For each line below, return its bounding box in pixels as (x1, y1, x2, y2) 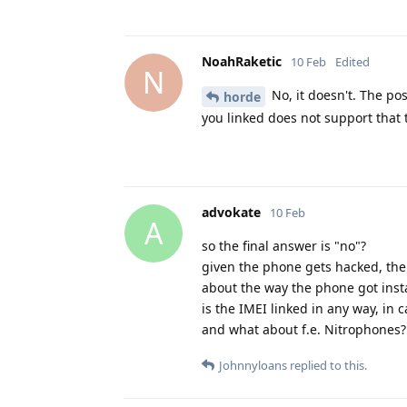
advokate (202, 203, 261, 221)
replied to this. (287, 356, 367, 373)
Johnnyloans (219, 356, 287, 373)
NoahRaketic (202, 52, 282, 70)
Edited (335, 53, 370, 70)
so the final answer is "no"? (202, 236, 366, 254)
